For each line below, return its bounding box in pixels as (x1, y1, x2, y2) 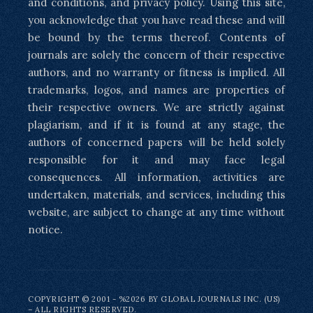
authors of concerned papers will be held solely (28, 135, 285, 149)
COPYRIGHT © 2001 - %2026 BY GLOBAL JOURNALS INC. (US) (28, 293, 280, 304)
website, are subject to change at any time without (28, 205, 285, 219)
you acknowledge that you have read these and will (28, 13, 285, 27)
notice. (28, 222, 63, 236)
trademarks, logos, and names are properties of (28, 82, 285, 96)
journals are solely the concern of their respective (28, 48, 285, 61)
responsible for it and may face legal (28, 152, 285, 166)
